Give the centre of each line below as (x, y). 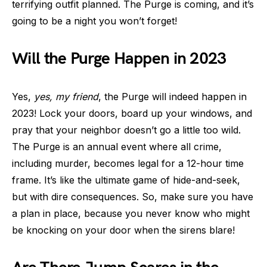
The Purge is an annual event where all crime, (117, 146)
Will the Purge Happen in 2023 (119, 58)
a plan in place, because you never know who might (131, 213)
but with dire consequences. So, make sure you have (133, 196)
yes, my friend (66, 96)
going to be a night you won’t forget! (94, 21)
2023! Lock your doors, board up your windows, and (132, 113)
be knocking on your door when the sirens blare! (123, 230)
